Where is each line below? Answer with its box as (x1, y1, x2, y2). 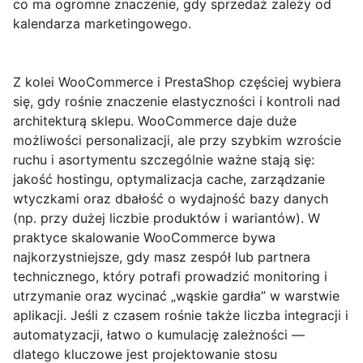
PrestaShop (164, 74, 235, 91)
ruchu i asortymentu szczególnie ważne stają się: (13, 152, 314, 169)
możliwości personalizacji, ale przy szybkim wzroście (13, 132, 341, 149)
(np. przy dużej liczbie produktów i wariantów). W (13, 210, 320, 227)
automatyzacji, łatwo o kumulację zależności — (13, 327, 305, 344)
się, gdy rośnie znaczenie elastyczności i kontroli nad (13, 93, 340, 110)
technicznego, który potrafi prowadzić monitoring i (13, 268, 327, 285)
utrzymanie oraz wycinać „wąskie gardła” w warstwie (13, 288, 340, 305)
